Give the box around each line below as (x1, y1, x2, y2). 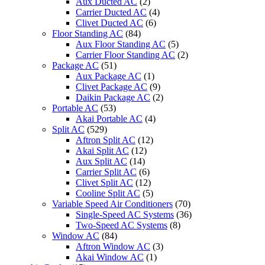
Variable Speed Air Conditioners (52, 199, 173, 209)
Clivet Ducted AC (76, 18, 143, 28)
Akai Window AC (76, 252, 144, 263)
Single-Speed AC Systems (76, 209, 174, 220)
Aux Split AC (76, 156, 127, 167)
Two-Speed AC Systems (76, 220, 167, 231)
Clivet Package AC (76, 82, 147, 92)
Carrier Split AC (76, 167, 137, 177)
